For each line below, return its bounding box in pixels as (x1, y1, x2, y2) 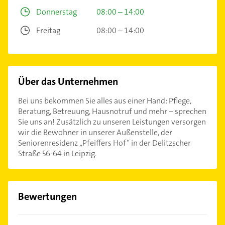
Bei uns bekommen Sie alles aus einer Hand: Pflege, (18, 95, 191, 106)
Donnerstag (36, 6, 77, 17)
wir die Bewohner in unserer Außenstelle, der (18, 127, 172, 138)
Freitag (36, 25, 60, 36)
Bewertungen (18, 189, 77, 203)
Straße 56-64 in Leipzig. (18, 148, 96, 159)
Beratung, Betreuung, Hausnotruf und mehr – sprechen (18, 105, 206, 117)
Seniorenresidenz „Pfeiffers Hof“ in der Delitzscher (18, 137, 191, 148)
